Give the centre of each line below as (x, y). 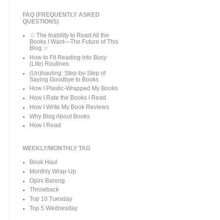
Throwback (44, 190)
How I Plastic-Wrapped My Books (74, 89)
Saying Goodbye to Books (64, 79)
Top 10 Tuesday (51, 199)
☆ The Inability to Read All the (69, 36)
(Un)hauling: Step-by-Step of (68, 73)
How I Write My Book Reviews (69, 107)
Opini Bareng (47, 180)
